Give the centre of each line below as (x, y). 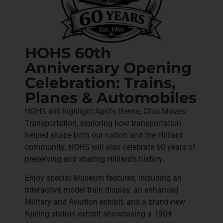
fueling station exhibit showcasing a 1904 (98, 214)
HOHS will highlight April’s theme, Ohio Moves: (106, 111)
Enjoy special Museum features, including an (103, 178)
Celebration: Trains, (100, 83)
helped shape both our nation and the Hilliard (104, 135)
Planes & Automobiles (111, 98)
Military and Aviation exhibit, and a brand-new (105, 202)
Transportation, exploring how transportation (103, 123)
